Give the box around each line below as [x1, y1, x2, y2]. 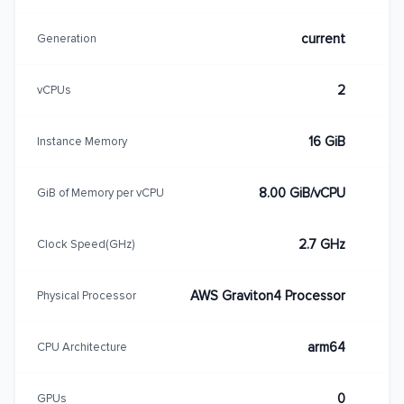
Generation [37, 31, 96, 46]
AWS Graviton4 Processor [190, 288, 345, 304]
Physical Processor [37, 288, 136, 303]
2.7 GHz [298, 236, 345, 252]
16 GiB [308, 133, 345, 150]
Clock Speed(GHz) [37, 236, 134, 252]
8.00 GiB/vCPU [259, 185, 345, 201]
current [301, 31, 345, 47]
